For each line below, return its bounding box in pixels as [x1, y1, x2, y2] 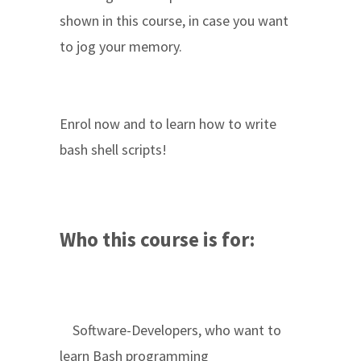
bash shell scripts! [60, 140, 167, 159]
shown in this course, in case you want [60, 11, 288, 30]
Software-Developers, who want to [60, 321, 281, 339]
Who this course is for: [60, 226, 255, 252]
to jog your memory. [60, 37, 182, 56]
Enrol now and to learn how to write [60, 114, 276, 133]
